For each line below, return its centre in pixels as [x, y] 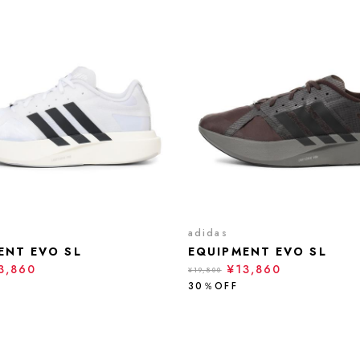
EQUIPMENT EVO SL [258, 252]
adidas [208, 233]
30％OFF [213, 286]
